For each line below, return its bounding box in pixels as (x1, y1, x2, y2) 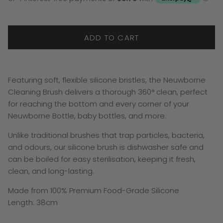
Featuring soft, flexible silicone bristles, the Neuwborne (8, 75, 206, 86)
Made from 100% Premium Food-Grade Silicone (8, 185, 179, 196)
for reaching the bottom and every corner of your (8, 99, 189, 110)
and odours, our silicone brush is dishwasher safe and (8, 142, 204, 153)
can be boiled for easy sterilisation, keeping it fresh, (8, 154, 196, 165)
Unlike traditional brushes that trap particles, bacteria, (8, 130, 205, 141)
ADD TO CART (84, 32, 139, 43)
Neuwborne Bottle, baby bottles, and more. (8, 111, 166, 121)
